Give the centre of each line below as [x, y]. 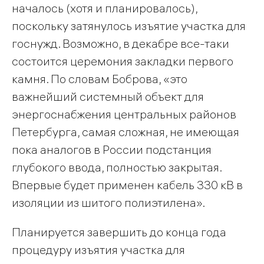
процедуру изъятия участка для [98, 250]
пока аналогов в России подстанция [112, 150]
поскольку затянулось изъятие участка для [129, 26]
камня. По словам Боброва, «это [100, 79]
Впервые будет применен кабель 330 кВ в [127, 185]
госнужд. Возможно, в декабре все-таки [121, 44]
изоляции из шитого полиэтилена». [108, 203]
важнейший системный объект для [108, 97]
